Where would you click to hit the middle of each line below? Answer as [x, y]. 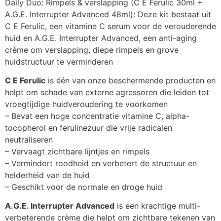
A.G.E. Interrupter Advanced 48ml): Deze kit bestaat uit [108, 14]
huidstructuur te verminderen [59, 61]
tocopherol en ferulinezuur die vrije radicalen [89, 128]
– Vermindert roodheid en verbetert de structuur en [101, 164]
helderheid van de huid [47, 175]
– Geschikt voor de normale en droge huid [84, 187]
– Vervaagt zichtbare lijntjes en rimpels [77, 152]
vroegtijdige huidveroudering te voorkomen [86, 104]
